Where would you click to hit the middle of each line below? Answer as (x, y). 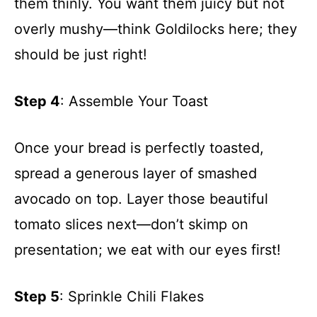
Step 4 (37, 101)
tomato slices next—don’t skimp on (131, 224)
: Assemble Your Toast (134, 101)
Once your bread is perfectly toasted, (139, 148)
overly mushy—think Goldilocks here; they (156, 29)
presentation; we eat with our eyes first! (148, 249)
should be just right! (81, 54)
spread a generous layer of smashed (136, 173)
